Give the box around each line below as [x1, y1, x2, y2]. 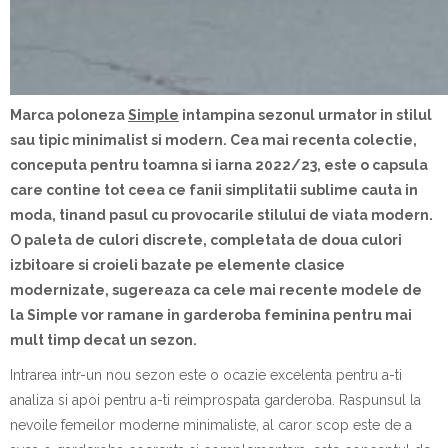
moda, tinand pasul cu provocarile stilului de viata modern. [10, 207, 433, 223]
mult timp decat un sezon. [10, 332, 197, 348]
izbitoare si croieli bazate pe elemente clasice [10, 257, 345, 273]
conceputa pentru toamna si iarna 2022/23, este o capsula [10, 157, 428, 173]
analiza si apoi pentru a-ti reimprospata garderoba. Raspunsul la [10, 392, 421, 408]
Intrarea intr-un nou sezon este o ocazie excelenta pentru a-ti [10, 367, 402, 383]
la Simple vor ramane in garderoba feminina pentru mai [10, 307, 412, 323]
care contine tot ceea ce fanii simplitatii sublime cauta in [10, 182, 418, 198]
